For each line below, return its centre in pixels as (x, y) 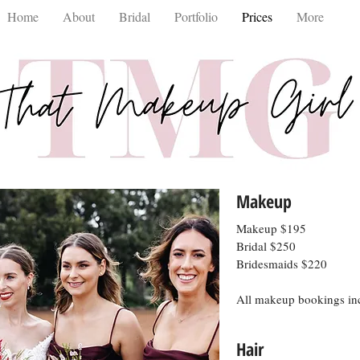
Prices (257, 16)
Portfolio (196, 16)
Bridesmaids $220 (282, 264)
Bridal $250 (266, 246)
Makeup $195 (273, 228)
